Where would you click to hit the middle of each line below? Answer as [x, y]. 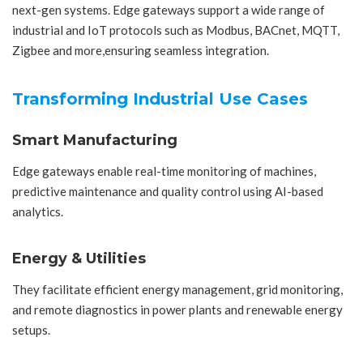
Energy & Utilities [79, 258]
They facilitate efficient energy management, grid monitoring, [177, 290]
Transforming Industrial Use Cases [160, 98]
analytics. [38, 212]
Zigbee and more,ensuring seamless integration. [141, 51]
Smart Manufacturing [95, 140]
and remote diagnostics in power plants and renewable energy [177, 310]
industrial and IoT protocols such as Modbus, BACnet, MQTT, [176, 30]
